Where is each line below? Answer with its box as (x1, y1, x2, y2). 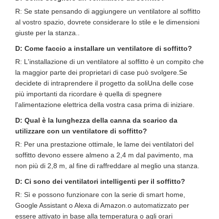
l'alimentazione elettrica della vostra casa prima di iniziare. (15, 100, 195, 109)
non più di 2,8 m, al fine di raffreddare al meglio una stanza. (15, 161, 199, 170)
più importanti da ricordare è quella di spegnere (15, 89, 162, 98)
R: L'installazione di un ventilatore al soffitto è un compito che (15, 57, 204, 66)
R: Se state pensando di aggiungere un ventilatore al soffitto (15, 7, 200, 15)
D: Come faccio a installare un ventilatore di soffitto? (15, 44, 192, 52)
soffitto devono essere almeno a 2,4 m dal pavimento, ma (15, 151, 193, 159)
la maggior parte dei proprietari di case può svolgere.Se (15, 68, 187, 76)
